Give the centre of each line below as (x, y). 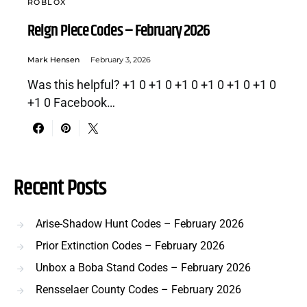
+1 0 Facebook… (71, 102)
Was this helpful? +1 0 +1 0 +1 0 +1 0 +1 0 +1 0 (152, 85)
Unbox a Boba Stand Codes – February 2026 (143, 267)
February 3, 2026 (121, 59)
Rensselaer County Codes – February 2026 (138, 289)
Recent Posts (60, 188)
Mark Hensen (53, 59)
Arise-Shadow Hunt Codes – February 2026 (140, 223)
